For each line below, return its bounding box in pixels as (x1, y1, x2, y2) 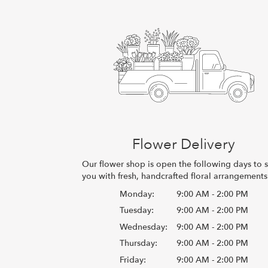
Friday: (119, 254, 146, 266)
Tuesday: (119, 205, 154, 217)
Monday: (119, 188, 154, 200)
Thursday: (119, 237, 157, 249)
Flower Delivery (132, 134, 236, 154)
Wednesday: (119, 221, 167, 233)
